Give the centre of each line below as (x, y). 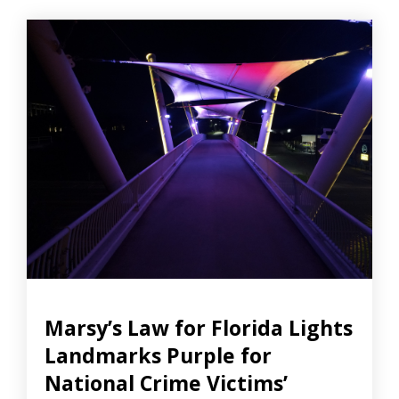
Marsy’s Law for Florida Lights (199, 327)
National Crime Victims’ (166, 383)
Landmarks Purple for (158, 355)
